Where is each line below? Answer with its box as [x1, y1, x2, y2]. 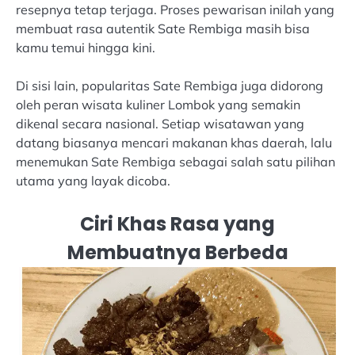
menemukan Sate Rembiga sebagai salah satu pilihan [16, 154, 335, 170]
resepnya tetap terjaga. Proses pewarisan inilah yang [16, 2, 334, 18]
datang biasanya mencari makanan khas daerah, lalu [16, 135, 332, 151]
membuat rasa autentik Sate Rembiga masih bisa [16, 21, 310, 37]
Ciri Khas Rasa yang [80, 210, 275, 237]
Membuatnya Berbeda [67, 239, 288, 265]
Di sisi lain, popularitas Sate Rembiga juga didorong [16, 78, 323, 94]
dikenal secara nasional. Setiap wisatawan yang [16, 116, 304, 132]
